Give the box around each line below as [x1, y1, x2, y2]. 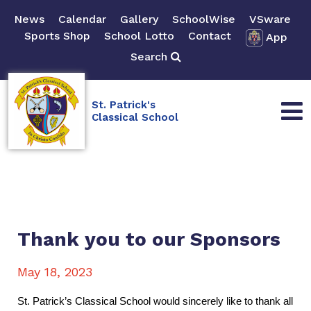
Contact [187, 29, 231, 43]
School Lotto [103, 29, 174, 43]
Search [130, 50, 171, 64]
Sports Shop [24, 29, 90, 43]
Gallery [119, 12, 158, 26]
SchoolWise [171, 12, 235, 26]
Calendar [58, 12, 106, 26]
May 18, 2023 [17, 264, 92, 279]
